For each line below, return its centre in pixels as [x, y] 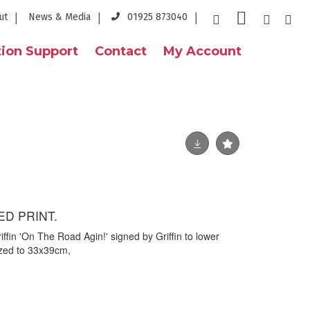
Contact [121, 51]
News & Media [60, 17]
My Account [202, 51]
